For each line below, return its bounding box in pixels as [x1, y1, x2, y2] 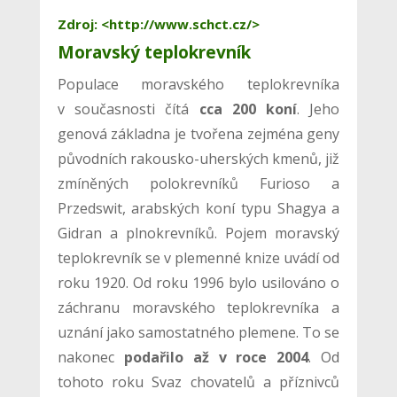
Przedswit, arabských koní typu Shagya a [57, 198, 340, 218]
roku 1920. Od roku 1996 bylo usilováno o [57, 272, 340, 292]
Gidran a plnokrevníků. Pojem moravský [57, 222, 340, 243]
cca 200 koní [198, 98, 297, 119]
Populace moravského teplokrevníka [57, 74, 340, 94]
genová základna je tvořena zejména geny [57, 123, 340, 144]
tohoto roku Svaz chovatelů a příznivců [57, 371, 340, 392]
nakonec [57, 346, 124, 367]
